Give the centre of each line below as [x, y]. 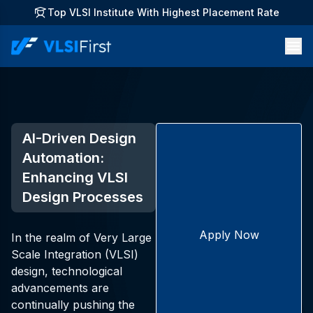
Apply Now [229, 234]
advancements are [60, 287]
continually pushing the [73, 304]
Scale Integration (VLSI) [75, 254]
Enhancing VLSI [75, 177]
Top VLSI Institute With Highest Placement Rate [163, 12]
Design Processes [83, 197]
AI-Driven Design [79, 138]
